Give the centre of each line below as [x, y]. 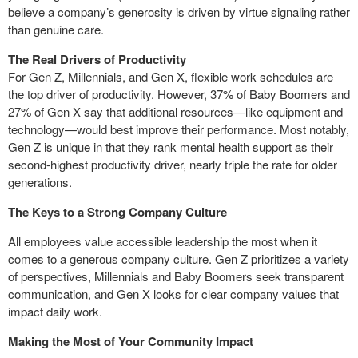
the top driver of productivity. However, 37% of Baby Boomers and [179, 94]
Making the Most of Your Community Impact [131, 341]
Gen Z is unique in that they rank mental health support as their [171, 147]
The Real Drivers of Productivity [97, 59]
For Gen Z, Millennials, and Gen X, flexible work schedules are [171, 76]
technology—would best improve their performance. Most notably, [179, 129]
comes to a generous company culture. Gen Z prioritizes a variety [179, 259]
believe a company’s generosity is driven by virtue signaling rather [179, 12]
